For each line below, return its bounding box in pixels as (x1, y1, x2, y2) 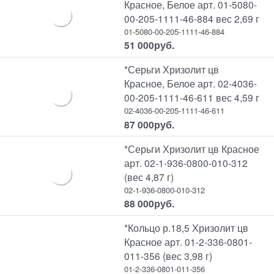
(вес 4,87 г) (124, 169, 174, 183)
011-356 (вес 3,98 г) (124, 249, 213, 263)
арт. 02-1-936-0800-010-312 (124, 155, 248, 169)
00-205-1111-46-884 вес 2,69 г (124, 11, 260, 25)
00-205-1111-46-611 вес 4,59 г (124, 91, 260, 105)
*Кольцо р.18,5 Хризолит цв (124, 221, 249, 235)
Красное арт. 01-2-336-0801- (124, 235, 253, 249)
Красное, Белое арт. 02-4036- (124, 76, 257, 91)
